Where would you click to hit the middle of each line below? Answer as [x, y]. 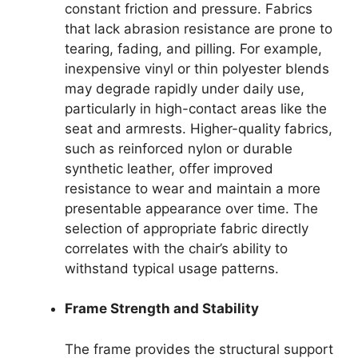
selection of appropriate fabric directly [187, 228]
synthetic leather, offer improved [169, 168]
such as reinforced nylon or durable [179, 148]
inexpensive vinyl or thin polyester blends [197, 68]
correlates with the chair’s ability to [176, 248]
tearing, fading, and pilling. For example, [193, 48]
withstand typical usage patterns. [172, 268]
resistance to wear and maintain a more [193, 188]
